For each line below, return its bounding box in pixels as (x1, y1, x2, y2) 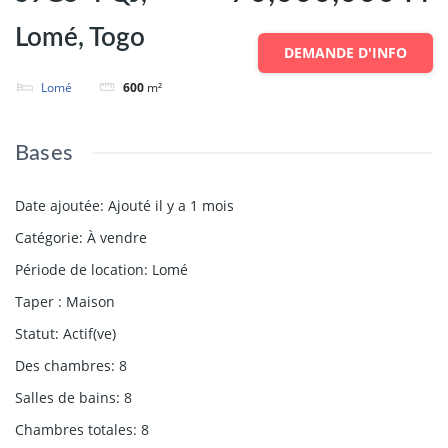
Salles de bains (15, 387, 116, 407)
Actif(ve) (63, 323, 116, 343)
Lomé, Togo (15, 25, 145, 51)
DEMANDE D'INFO (284, 43, 407, 62)
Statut (15, 323, 55, 343)
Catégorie (15, 227, 79, 247)
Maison (66, 291, 115, 311)
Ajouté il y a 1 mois (108, 195, 234, 215)
